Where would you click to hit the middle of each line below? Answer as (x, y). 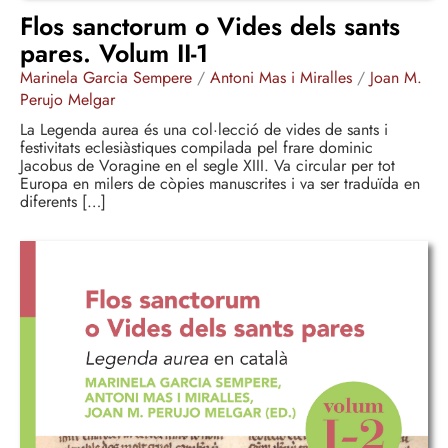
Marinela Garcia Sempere (106, 77)
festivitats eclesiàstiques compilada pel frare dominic (196, 147)
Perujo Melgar (67, 99)
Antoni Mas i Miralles (281, 77)
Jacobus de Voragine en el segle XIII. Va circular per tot (207, 165)
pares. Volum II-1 (114, 52)
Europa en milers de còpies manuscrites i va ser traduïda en (220, 183)
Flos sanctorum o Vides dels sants (210, 25)
